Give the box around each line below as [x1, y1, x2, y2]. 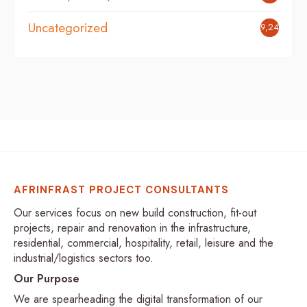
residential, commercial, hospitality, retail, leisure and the [14, 234, 273, 251]
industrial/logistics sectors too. [14, 249, 153, 266]
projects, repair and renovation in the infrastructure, [14, 219, 251, 236]
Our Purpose [14, 270, 79, 286]
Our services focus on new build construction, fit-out [14, 204, 256, 221]
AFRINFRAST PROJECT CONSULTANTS [14, 182, 229, 197]
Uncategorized [28, 18, 108, 37]
